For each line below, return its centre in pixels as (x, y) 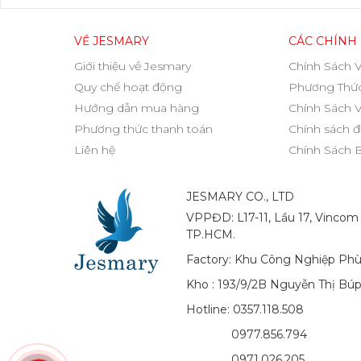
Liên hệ (95, 150)
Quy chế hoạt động (128, 87)
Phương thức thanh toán (143, 129)
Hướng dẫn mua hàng (137, 108)
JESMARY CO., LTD (241, 196)
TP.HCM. (211, 234)
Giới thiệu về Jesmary (133, 66)
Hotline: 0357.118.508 (245, 309)
